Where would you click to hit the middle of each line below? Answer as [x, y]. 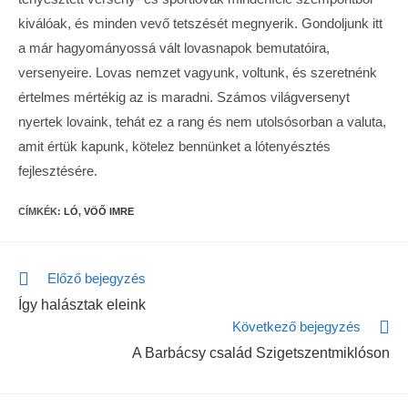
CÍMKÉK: [41, 211]
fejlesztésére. [58, 170]
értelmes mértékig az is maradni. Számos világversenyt [184, 97]
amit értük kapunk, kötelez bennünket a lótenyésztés [174, 146]
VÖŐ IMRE [109, 211]
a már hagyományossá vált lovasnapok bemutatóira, [174, 47]
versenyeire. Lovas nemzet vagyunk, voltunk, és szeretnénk [198, 72]
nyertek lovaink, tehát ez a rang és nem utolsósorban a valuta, [202, 121]
